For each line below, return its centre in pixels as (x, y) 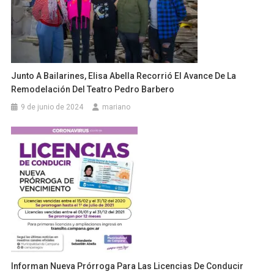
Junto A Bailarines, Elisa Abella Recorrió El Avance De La (124, 76)
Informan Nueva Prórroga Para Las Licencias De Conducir (128, 266)
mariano (117, 107)
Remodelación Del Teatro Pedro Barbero (93, 89)
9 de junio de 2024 (52, 107)
